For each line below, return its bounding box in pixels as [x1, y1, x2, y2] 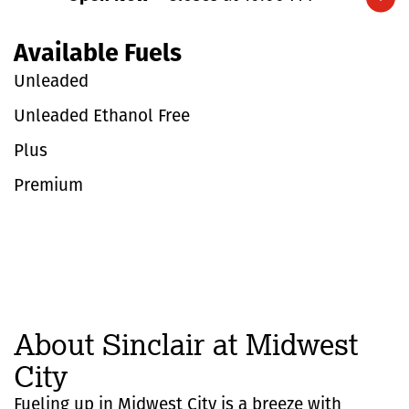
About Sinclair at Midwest [14, 325, 358, 362]
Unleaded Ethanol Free [14, 108, 190, 126]
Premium [14, 177, 83, 195]
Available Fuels [14, 42, 182, 68]
